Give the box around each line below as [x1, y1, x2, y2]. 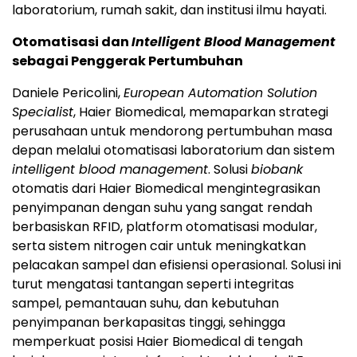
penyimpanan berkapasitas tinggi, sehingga [12, 312, 285, 331]
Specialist [12, 102, 73, 121]
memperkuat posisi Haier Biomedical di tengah [12, 331, 303, 351]
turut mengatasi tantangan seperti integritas [12, 274, 294, 293]
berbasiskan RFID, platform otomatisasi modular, [12, 217, 317, 236]
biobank [251, 159, 303, 178]
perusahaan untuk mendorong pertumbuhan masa [12, 121, 332, 140]
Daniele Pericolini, [12, 83, 124, 102]
